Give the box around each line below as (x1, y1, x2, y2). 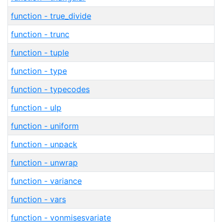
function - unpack (11, 139, 77, 149)
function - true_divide (11, 11, 91, 21)
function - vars (11, 194, 66, 204)
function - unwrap (11, 158, 78, 167)
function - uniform (11, 121, 79, 131)
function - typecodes (11, 84, 90, 94)
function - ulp (11, 103, 61, 112)
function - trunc (11, 29, 69, 39)
